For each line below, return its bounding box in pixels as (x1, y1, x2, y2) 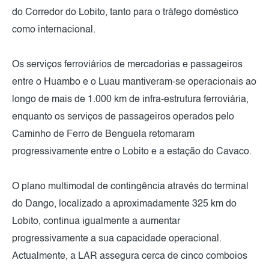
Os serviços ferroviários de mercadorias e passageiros (12, 60, 243, 70)
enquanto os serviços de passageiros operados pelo (12, 112, 234, 122)
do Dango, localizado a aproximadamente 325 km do (12, 199, 237, 209)
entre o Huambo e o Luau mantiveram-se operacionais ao (12, 77, 256, 87)
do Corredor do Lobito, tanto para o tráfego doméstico (12, 8, 238, 17)
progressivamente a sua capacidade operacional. (12, 234, 222, 244)
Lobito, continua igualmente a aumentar (12, 217, 180, 226)
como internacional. (12, 25, 95, 35)
